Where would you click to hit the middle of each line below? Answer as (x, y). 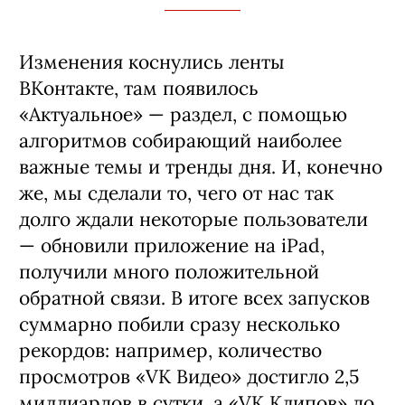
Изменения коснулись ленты (152, 61)
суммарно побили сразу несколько (179, 324)
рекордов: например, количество (170, 350)
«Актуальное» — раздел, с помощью (183, 114)
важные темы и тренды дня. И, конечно (201, 166)
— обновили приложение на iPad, (172, 245)
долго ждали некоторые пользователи (193, 219)
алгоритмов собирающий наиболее (180, 140)
